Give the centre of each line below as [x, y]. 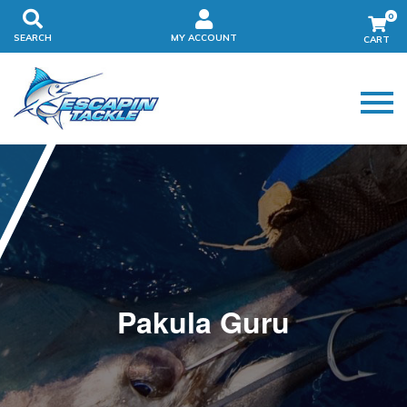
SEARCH [33, 38]
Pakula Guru [203, 322]
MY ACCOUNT [204, 38]
